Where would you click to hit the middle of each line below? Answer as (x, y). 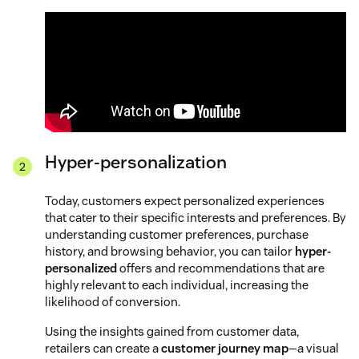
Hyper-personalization (136, 161)
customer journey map (225, 348)
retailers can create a (103, 348)
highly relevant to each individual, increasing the (177, 284)
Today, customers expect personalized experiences (185, 200)
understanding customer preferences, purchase (177, 234)
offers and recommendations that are (222, 268)
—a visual (314, 348)
